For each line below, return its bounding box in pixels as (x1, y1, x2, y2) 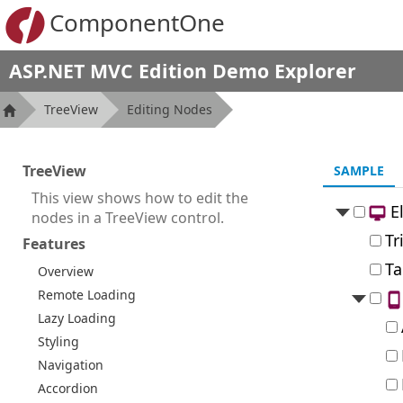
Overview (38, 263, 94, 280)
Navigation (38, 356, 103, 373)
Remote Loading (38, 286, 136, 303)
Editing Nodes (127, 101, 212, 118)
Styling (38, 333, 79, 350)
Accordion (38, 380, 98, 397)
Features (22, 234, 85, 254)
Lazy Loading (38, 309, 116, 327)
